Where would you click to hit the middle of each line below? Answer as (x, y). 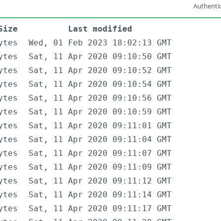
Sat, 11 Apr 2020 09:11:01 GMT (100, 126)
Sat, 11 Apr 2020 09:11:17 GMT (100, 209)
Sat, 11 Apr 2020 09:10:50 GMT (100, 57)
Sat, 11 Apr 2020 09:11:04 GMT (100, 140)
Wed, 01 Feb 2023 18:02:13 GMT (100, 43)
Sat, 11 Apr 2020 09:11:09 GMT (100, 167)
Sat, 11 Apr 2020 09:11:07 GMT (100, 153)
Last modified (100, 29)
